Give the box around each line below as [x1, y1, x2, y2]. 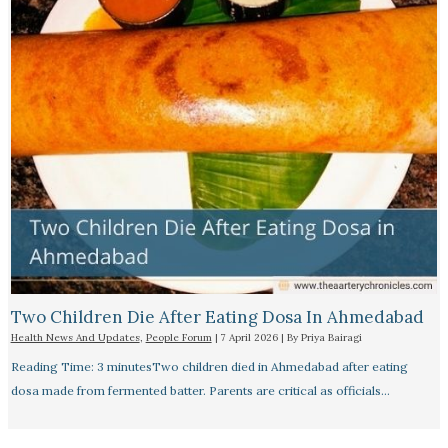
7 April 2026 [220, 330, 281, 344]
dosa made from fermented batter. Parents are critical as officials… [10, 382, 390, 398]
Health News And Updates [10, 330, 140, 344]
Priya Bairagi [300, 330, 362, 344]
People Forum [145, 330, 212, 344]
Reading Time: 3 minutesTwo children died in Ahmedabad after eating [10, 358, 408, 374]
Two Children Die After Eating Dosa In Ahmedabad [10, 305, 424, 328]
